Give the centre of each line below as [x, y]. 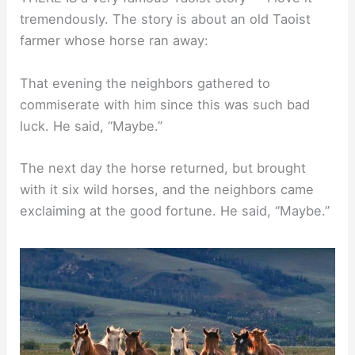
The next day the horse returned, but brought [163, 168]
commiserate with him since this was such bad [165, 104]
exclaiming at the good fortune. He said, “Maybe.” [175, 210]
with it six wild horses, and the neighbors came [167, 189]
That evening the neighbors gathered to [145, 83]
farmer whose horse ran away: [115, 41]
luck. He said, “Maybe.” [92, 126]
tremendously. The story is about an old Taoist [166, 19]
